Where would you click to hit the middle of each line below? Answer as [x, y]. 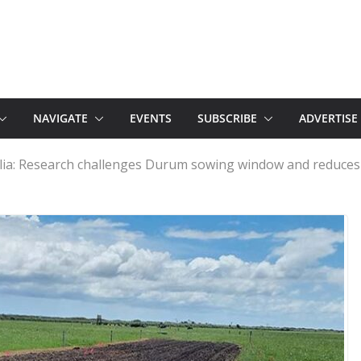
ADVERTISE [328, 118]
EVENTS [151, 118]
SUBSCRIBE [227, 118]
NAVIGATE [60, 118]
